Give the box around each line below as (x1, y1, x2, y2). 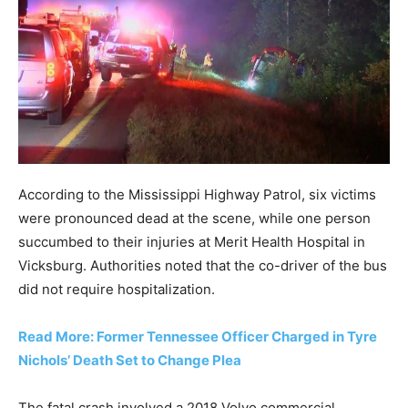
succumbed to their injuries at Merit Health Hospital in (18, 233, 365, 251)
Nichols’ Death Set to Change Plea (18, 352, 241, 370)
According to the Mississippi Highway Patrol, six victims (18, 186, 376, 204)
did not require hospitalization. (18, 280, 215, 299)
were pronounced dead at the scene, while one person (18, 209, 371, 228)
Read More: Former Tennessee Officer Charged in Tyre (18, 328, 377, 346)
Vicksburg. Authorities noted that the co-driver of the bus (18, 257, 387, 275)
